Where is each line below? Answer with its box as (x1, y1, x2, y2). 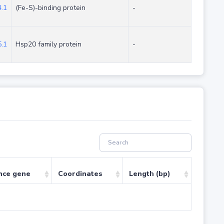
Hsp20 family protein (15, 39, 81, 49)
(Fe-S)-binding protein (15, 3, 85, 13)
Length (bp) (128, 169, 170, 179)
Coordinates (57, 169, 102, 179)
